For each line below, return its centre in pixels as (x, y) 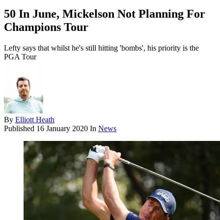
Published (20, 129)
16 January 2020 (62, 129)
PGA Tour (20, 57)
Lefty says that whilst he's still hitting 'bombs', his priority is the (101, 48)
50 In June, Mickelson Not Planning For (105, 14)
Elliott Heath (35, 120)
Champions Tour (46, 27)
